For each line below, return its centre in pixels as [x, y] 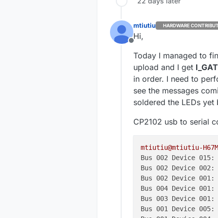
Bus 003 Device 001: [178, 199]
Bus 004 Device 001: [178, 189]
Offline [143, 46]
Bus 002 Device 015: [178, 158]
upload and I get [164, 67]
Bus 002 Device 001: [178, 178]
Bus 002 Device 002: [178, 168]
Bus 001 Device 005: [178, 209]
